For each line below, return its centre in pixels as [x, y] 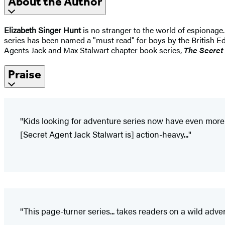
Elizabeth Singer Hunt [42, 30]
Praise [25, 75]
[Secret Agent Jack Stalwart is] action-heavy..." [106, 134]
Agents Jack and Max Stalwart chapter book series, [94, 50]
